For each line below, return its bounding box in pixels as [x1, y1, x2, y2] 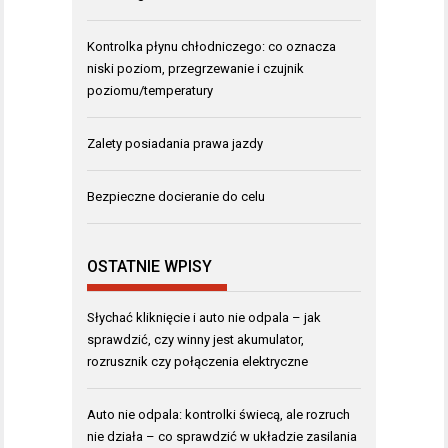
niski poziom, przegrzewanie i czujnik [87, 60, 304, 76]
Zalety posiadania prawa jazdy [87, 135, 263, 151]
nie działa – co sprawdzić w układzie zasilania [87, 429, 357, 445]
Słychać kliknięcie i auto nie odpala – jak [87, 310, 321, 326]
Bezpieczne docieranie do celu [87, 188, 265, 204]
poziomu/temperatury [87, 82, 213, 98]
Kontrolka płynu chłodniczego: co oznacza [87, 38, 336, 54]
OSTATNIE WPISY [87, 257, 212, 277]
